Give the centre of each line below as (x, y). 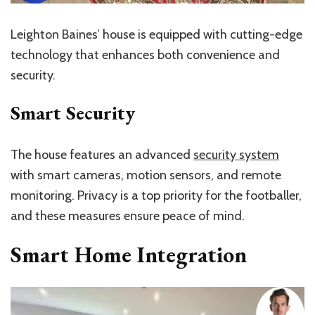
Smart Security (73, 113)
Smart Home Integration (129, 255)
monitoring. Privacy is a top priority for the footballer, (156, 196)
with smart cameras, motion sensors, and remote (146, 175)
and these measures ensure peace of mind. (128, 216)
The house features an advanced (102, 155)
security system (236, 155)
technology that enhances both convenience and (145, 55)
